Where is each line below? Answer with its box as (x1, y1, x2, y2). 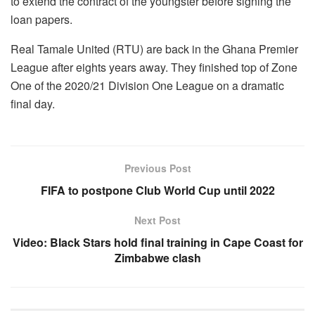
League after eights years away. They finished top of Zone (11, 59, 297, 76)
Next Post (134, 213, 181, 228)
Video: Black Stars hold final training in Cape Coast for (12, 234, 303, 251)
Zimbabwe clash (114, 250, 201, 266)
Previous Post (124, 161, 191, 176)
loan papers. (11, 11, 72, 28)
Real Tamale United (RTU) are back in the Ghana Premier (11, 41, 298, 58)
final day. (11, 96, 55, 112)
